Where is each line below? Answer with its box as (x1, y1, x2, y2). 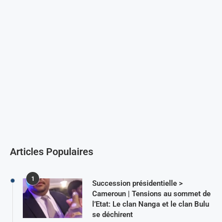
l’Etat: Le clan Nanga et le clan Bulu (92, 199, 209, 209)
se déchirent (92, 210, 133, 219)
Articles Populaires (10, 145, 93, 158)
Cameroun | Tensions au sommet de (92, 189, 211, 198)
